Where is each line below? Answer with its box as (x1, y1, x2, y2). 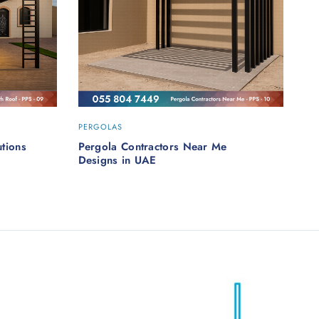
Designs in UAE (78, 152, 157, 168)
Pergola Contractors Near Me (78, 138, 227, 155)
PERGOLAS (78, 120, 123, 132)
